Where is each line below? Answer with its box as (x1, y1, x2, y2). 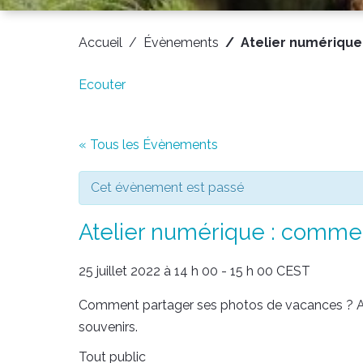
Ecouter (79, 76, 126, 92)
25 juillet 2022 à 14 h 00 (79, 263, 218, 279)
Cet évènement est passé (91, 179, 244, 195)
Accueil (79, 34, 122, 50)
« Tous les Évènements (79, 136, 218, 152)
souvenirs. (79, 318, 138, 335)
